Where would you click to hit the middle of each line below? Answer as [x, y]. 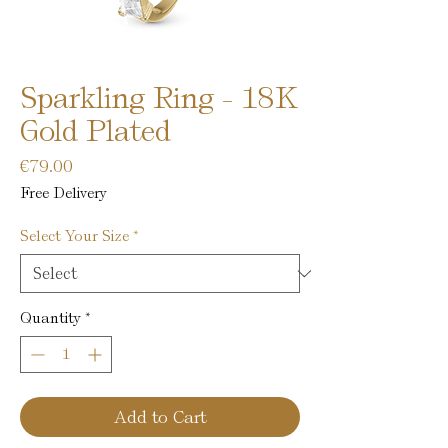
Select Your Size [74, 236]
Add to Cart [160, 417]
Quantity [50, 318]
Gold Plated [95, 131]
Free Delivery [63, 193]
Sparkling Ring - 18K [159, 98]
